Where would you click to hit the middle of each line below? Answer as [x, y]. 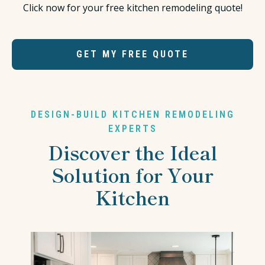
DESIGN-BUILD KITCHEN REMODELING [132, 115]
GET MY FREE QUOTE [132, 54]
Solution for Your [132, 175]
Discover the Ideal [132, 152]
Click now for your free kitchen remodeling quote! [132, 8]
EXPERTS [132, 129]
